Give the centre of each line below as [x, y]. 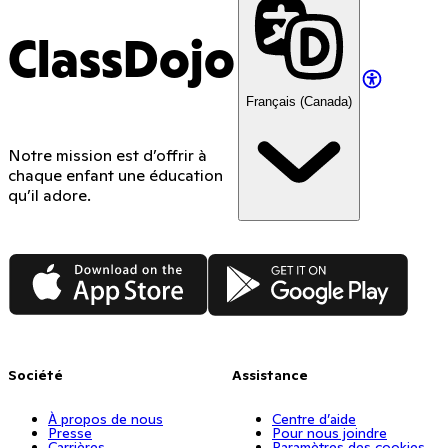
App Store [44, 262]
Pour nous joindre [329, 432]
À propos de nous [105, 418]
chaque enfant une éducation [115, 175]
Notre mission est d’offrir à [107, 155]
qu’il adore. [49, 195]
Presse [70, 432]
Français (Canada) [299, 102]
